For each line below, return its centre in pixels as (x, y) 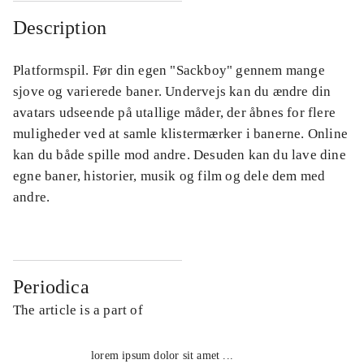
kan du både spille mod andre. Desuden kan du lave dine (180, 154)
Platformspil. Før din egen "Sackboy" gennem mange (169, 70)
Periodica (51, 286)
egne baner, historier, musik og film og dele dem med (169, 175)
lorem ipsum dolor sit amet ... (162, 355)
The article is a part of (78, 310)
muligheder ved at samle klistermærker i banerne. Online (181, 133)
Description (60, 27)
